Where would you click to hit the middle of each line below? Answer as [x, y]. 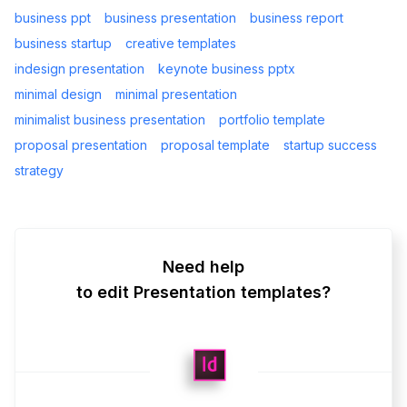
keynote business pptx [227, 68]
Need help [203, 266]
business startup [63, 43]
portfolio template [272, 119]
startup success [330, 144]
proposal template [215, 144]
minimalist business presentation [110, 119]
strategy [39, 170]
